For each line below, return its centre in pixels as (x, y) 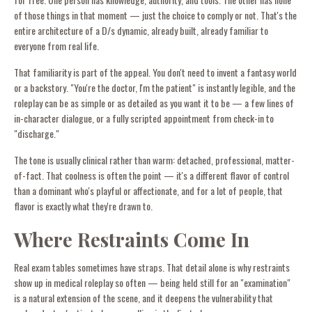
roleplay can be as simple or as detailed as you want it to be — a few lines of (154, 102)
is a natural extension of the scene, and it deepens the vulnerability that (143, 297)
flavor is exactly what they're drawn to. (83, 205)
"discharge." (37, 133)
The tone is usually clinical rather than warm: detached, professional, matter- (154, 159)
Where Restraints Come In (132, 239)
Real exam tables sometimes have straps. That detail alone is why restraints (152, 267)
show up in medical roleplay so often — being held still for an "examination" (152, 282)
